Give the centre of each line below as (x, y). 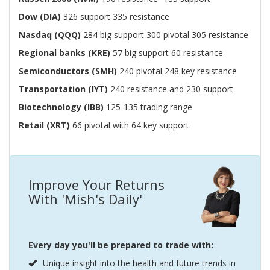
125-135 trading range (148, 107)
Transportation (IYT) (63, 89)
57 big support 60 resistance (167, 52)
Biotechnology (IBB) (61, 107)
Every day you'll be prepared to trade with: (121, 245)
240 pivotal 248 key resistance (177, 71)
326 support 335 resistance (116, 16)
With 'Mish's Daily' (85, 199)
